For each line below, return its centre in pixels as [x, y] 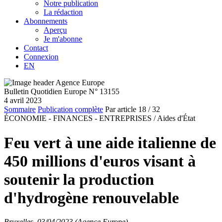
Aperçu [55, 30]
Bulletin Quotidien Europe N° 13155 [62, 92]
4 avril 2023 [23, 101]
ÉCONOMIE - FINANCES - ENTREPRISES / [80, 118]
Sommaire [20, 110]
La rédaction [63, 12]
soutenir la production [79, 179]
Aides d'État [176, 118]
